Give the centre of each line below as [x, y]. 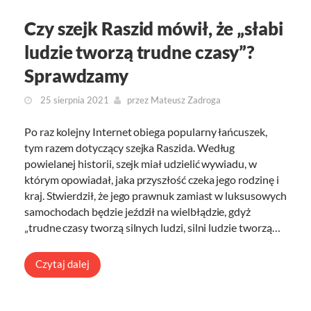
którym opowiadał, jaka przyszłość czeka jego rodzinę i [152, 180]
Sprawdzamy [76, 76]
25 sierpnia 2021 [74, 100]
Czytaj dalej [62, 264]
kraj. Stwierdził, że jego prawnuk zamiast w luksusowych [155, 196]
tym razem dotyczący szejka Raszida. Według [130, 148]
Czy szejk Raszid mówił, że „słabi [154, 29]
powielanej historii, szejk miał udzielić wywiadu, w [141, 164]
